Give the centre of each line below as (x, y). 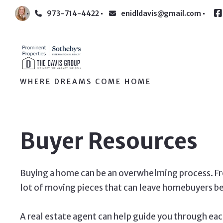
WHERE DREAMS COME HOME (86, 81)
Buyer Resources (109, 141)
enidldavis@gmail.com (161, 13)
